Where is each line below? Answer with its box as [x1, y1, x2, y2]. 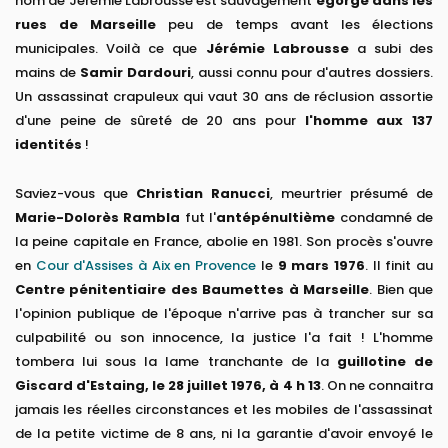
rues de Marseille [15, 15, 157, 35]
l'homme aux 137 [304, 111, 434, 131]
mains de [15, 63, 80, 83]
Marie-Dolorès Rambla [15, 208, 181, 228]
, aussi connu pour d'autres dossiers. [191, 63, 433, 83]
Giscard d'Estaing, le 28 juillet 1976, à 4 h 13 [15, 376, 321, 396]
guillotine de [336, 352, 434, 372]
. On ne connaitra [320, 376, 433, 396]
